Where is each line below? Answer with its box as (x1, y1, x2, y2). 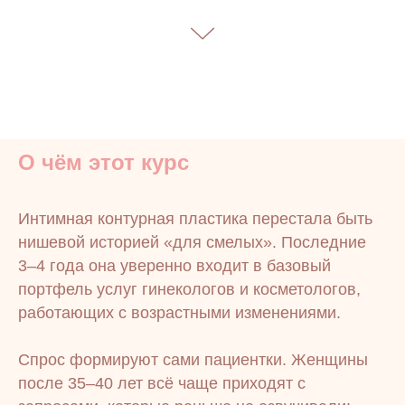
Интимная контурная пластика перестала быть (18, 210, 372, 228)
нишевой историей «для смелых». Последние (18, 233, 366, 251)
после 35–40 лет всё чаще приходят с (18, 374, 306, 392)
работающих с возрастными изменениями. (18, 304, 341, 322)
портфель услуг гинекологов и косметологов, (18, 280, 361, 298)
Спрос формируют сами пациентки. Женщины (18, 351, 368, 369)
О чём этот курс (18, 150, 189, 174)
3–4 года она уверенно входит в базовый (18, 257, 331, 275)
